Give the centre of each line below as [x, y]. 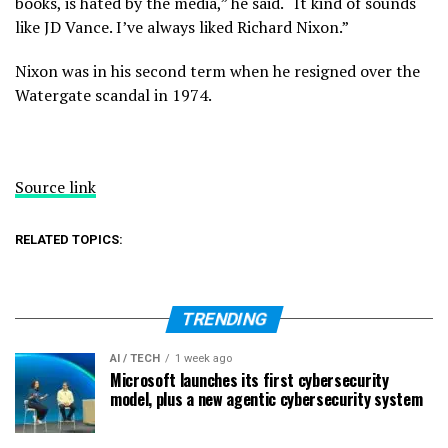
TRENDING [224, 318]
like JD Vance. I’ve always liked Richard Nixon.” [182, 26]
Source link [55, 186]
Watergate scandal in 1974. [113, 94]
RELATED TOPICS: [69, 239]
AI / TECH [135, 358]
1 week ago [203, 358]
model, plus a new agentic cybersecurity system [266, 398]
